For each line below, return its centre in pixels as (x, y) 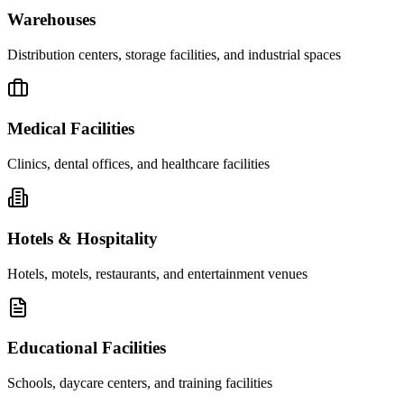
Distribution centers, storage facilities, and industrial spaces (174, 54)
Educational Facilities (87, 348)
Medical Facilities (71, 129)
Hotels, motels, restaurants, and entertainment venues (157, 273)
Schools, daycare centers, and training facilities (140, 383)
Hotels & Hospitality (83, 238)
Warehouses (51, 20)
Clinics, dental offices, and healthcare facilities (138, 164)
